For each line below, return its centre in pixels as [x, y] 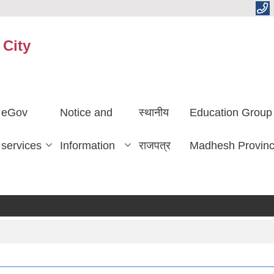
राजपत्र [154, 145]
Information [87, 145]
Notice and [86, 112]
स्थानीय [154, 112]
